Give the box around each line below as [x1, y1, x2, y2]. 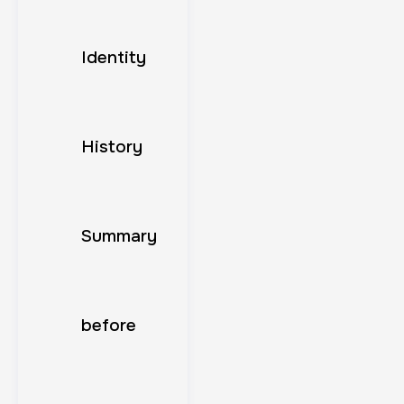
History [81, 135, 142, 158]
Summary [81, 225, 157, 247]
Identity [81, 46, 146, 69]
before [81, 314, 136, 336]
